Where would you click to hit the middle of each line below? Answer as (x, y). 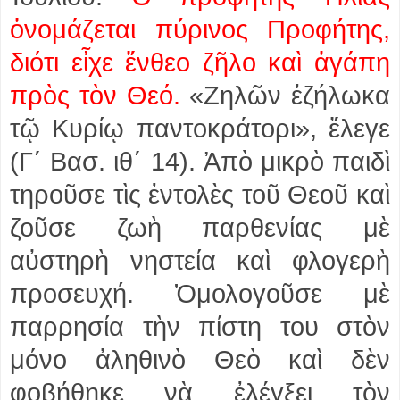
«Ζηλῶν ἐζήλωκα (290, 95)
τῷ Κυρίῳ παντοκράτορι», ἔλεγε (200, 128)
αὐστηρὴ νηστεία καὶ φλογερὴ (200, 260)
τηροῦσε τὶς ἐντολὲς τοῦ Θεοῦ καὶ (200, 194)
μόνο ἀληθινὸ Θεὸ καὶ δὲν (200, 359)
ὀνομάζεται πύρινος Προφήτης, (200, 29)
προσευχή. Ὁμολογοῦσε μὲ (200, 293)
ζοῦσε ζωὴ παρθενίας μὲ (200, 227)
